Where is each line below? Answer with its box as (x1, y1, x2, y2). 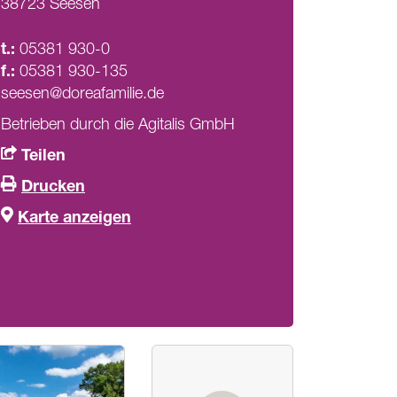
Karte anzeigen (18, 206, 131, 226)
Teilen (21, 144, 66, 164)
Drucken (21, 175, 85, 195)
